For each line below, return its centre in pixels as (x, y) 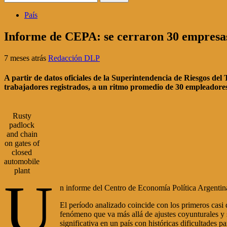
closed (22, 153)
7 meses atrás (26, 58)
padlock (22, 125)
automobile (22, 162)
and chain (22, 134)
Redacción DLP (74, 58)
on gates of (22, 143)
